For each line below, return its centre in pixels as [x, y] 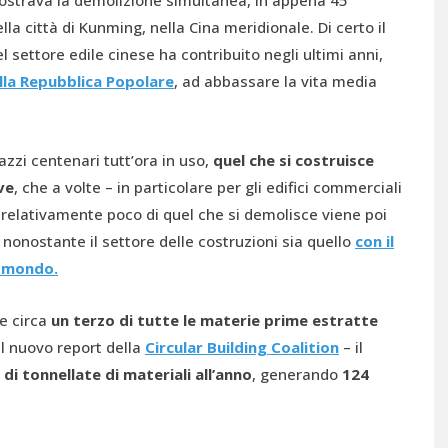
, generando [297, 374]
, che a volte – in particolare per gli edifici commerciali [208, 187]
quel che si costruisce [293, 160]
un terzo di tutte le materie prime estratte [214, 320]
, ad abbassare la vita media [275, 81]
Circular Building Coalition [242, 347]
